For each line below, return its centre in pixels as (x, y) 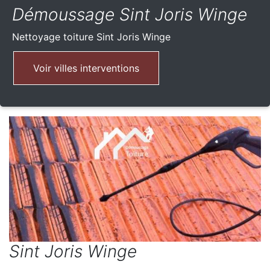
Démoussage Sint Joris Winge (130, 15)
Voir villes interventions (86, 68)
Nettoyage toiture (54, 37)
